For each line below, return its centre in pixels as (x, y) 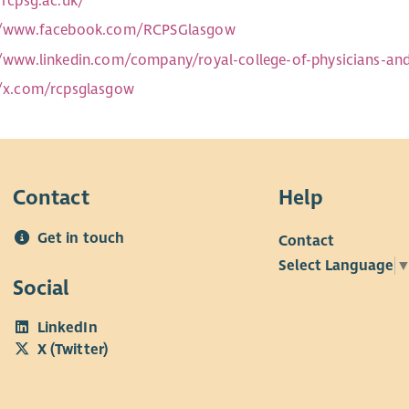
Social (41, 288)
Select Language (336, 265)
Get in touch (81, 238)
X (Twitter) (73, 350)
